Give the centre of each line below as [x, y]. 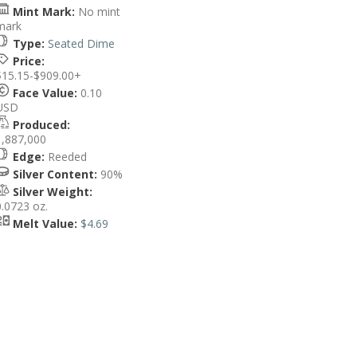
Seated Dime [81, 43]
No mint [98, 12]
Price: [29, 61]
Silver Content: [55, 174]
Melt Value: [45, 224]
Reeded [66, 157]
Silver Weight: [53, 192]
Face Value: [45, 93]
